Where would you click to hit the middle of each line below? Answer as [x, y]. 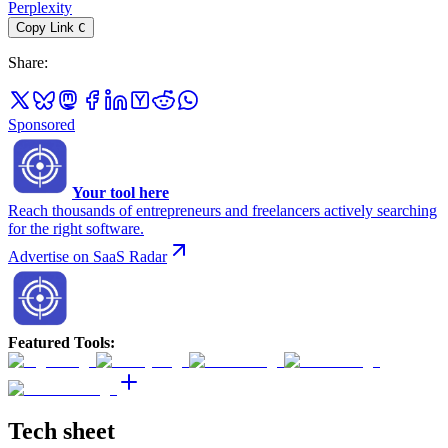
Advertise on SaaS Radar [87, 256]
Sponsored [41, 124]
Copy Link [45, 27]
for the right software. [76, 228]
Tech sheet [61, 430]
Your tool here [120, 192]
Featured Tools [59, 342]
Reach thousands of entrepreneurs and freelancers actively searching [222, 210]
